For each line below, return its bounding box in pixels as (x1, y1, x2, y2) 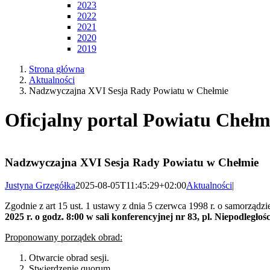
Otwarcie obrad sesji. (29, 253, 109, 263)
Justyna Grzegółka (5, 180, 75, 191)
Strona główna (29, 64, 84, 74)
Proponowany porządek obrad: (5, 232, 122, 243)
